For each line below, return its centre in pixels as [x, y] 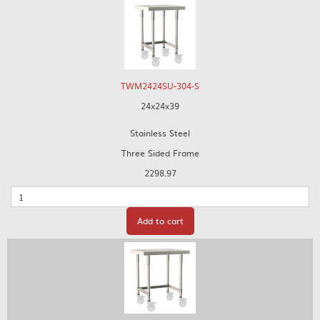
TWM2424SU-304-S [160, 86]
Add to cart [160, 221]
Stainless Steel [160, 133]
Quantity [29, 193]
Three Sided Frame [160, 153]
